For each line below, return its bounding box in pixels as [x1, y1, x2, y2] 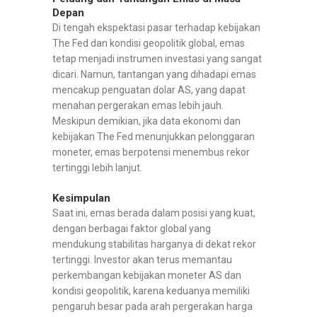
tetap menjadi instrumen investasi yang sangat [52, 53, 262, 65]
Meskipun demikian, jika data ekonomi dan [52, 115, 241, 127]
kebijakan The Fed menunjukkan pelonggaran [52, 131, 255, 143]
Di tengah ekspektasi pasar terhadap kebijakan [52, 22, 260, 34]
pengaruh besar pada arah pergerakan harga [52, 301, 253, 313]
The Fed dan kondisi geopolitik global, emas [52, 38, 245, 50]
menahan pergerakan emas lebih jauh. [52, 100, 224, 112]
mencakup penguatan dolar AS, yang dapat [52, 84, 246, 96]
